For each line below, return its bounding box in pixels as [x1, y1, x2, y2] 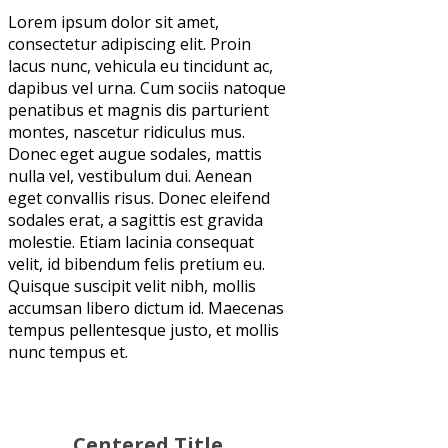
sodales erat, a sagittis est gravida [8, 208, 263, 231]
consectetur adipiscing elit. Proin [8, 32, 251, 55]
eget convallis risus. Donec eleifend [8, 186, 270, 209]
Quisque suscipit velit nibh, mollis [8, 274, 256, 297]
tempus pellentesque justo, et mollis [8, 318, 279, 341]
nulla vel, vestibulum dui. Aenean [8, 164, 252, 187]
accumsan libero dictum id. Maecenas [8, 296, 284, 319]
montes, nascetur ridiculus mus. [8, 120, 245, 143]
